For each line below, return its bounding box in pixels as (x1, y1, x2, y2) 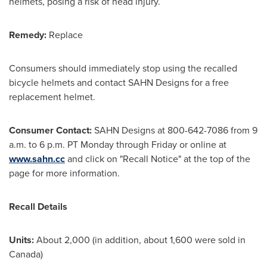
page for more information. (9, 166, 120, 180)
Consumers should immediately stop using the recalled (9, 61, 237, 75)
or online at (177, 138, 226, 151)
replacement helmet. (9, 90, 95, 104)
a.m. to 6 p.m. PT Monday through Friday (9, 138, 177, 151)
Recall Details (9, 200, 67, 213)
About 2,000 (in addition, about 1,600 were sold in (36, 233, 246, 247)
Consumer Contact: (9, 123, 92, 137)
